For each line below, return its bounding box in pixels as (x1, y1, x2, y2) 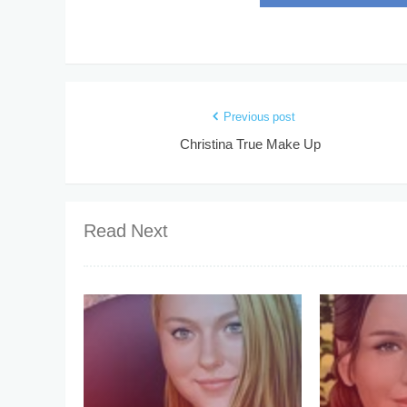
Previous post (223, 107, 295, 128)
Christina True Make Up (180, 134, 322, 157)
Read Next (84, 217, 168, 248)
